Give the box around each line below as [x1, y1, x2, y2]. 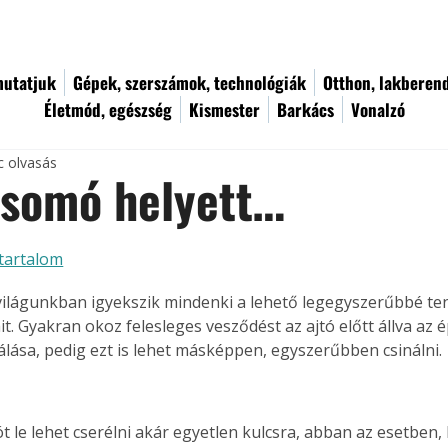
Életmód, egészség [44, 97, 172, 122]
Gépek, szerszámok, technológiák [73, 70, 306, 95]
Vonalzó [351, 97, 405, 122]
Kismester [189, 97, 260, 122]
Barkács [277, 97, 334, 122]
